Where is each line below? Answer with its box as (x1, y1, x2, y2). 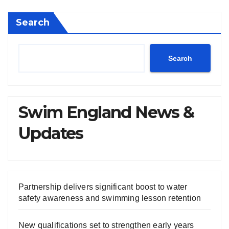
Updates (18, 123, 83, 144)
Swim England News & (18, 102, 194, 123)
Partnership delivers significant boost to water (18, 182, 188, 192)
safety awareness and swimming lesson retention (18, 194, 201, 203)
